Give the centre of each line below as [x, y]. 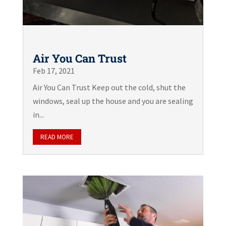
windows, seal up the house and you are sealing [113, 101]
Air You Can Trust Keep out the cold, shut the [109, 87]
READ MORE [57, 137]
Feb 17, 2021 [53, 70]
